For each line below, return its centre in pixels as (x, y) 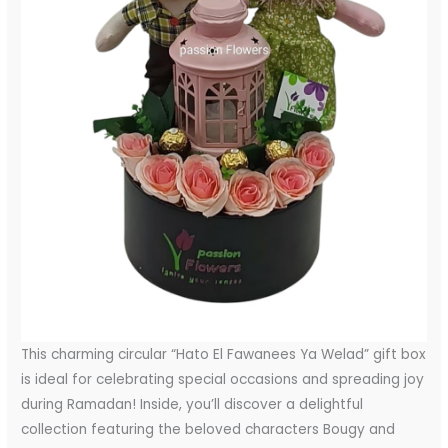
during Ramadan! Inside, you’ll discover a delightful (192, 405)
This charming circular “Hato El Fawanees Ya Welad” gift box (224, 355)
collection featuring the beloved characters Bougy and (208, 430)
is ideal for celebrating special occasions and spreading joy (223, 380)
